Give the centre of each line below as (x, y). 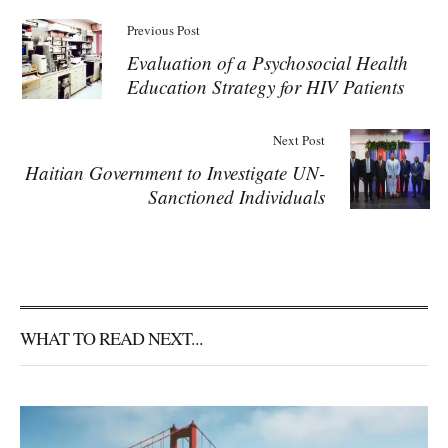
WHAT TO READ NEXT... (111, 337)
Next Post (299, 139)
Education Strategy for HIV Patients (265, 86)
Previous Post (163, 29)
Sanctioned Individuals (236, 196)
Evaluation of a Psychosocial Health (267, 62)
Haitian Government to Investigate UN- (175, 172)
